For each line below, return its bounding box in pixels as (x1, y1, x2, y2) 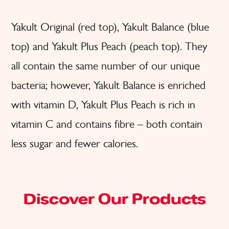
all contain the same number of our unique (11, 59, 200, 73)
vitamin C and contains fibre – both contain (11, 117, 202, 131)
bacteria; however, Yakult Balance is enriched (11, 78, 205, 92)
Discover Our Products (23, 194, 206, 207)
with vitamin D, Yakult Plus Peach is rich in (11, 98, 195, 111)
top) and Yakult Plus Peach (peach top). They (11, 39, 207, 53)
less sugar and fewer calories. (11, 136, 138, 150)
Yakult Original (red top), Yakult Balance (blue (11, 20, 209, 34)
